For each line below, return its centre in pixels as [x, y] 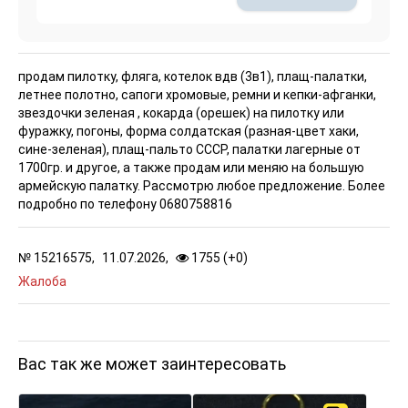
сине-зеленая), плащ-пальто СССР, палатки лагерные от [189, 149]
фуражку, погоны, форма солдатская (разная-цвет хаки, [189, 131]
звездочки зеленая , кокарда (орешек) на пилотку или [181, 112]
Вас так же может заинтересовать [152, 363]
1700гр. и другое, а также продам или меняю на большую [191, 167]
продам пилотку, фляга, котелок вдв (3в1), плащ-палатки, [193, 76]
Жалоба [42, 281]
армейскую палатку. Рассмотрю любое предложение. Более [202, 185]
